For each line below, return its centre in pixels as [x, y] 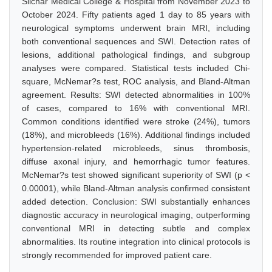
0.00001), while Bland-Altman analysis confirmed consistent [136, 188]
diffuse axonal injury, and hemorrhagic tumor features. [136, 161]
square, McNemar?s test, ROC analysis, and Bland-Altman [136, 81]
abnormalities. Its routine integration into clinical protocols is [136, 242]
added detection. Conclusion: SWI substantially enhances [136, 202]
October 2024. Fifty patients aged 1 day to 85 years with [136, 15]
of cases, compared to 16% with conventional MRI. [136, 108]
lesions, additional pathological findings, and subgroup [136, 55]
